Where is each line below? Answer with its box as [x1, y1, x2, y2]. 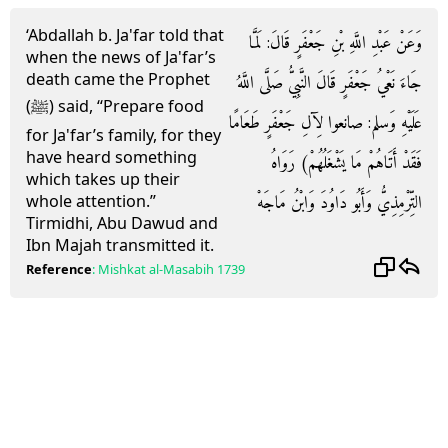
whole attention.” [26, 190, 156, 212]
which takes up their [26, 168, 180, 190]
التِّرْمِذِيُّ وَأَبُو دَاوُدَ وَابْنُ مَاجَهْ [257, 188, 422, 219]
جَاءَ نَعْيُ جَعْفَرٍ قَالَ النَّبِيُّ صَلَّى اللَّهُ [237, 68, 422, 99]
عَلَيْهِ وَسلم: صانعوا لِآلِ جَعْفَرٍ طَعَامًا [229, 108, 422, 139]
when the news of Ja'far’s [26, 46, 216, 68]
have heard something [26, 146, 197, 168]
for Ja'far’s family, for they [26, 124, 221, 146]
